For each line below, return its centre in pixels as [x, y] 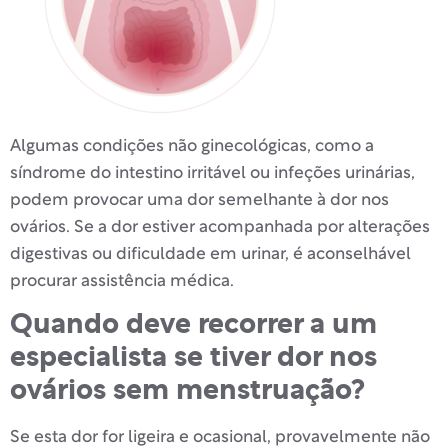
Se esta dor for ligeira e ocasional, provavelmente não [220, 437]
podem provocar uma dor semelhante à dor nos [199, 200]
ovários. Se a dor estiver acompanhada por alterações [220, 227]
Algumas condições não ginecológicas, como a [192, 146]
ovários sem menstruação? [187, 390]
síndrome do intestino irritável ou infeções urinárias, [212, 173]
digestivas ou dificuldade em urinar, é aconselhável [210, 254]
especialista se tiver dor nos [193, 357]
